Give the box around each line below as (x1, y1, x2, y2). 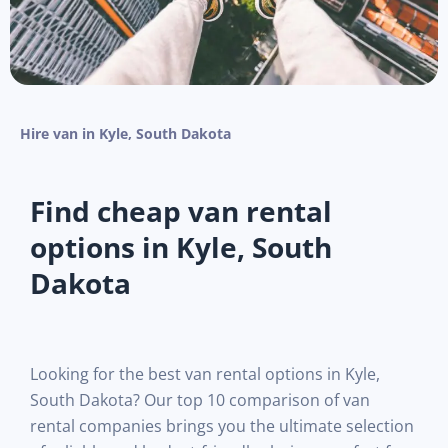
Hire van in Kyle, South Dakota (20, 123, 231, 143)
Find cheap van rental (30, 191, 332, 230)
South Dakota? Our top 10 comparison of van (30, 388, 370, 411)
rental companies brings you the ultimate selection (30, 414, 414, 437)
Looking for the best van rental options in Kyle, (30, 362, 380, 385)
